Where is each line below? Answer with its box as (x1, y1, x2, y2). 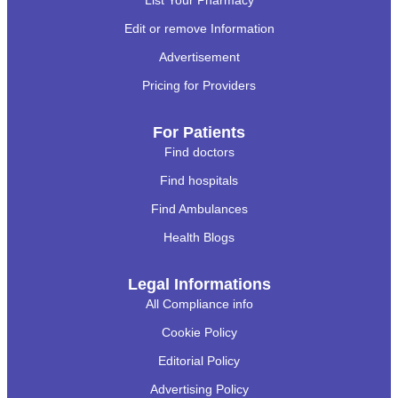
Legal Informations (127, 275, 271, 294)
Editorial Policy (158, 354, 240, 369)
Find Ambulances (150, 202, 248, 217)
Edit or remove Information (123, 21, 275, 36)
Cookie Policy (161, 325, 237, 340)
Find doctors (163, 145, 235, 160)
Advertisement (158, 50, 240, 65)
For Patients (153, 123, 245, 142)
